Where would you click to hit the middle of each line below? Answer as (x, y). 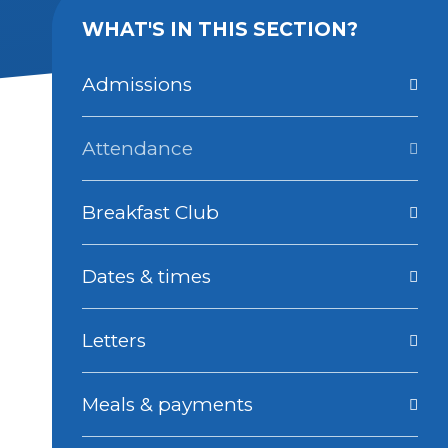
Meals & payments (168, 404)
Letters (114, 340)
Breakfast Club (151, 212)
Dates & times (147, 276)
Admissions (137, 84)
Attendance (138, 148)
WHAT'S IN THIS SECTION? (220, 29)
